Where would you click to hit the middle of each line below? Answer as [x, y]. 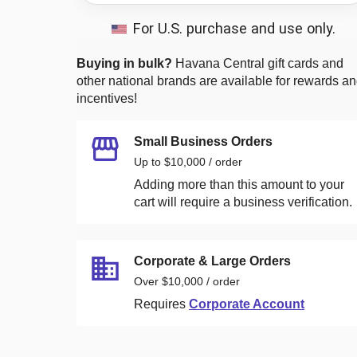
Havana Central [220, 63]
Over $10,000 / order [187, 281]
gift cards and [304, 63]
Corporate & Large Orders [212, 261]
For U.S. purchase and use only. [234, 28]
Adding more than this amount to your [239, 184]
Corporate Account [247, 304]
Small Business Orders [203, 141]
